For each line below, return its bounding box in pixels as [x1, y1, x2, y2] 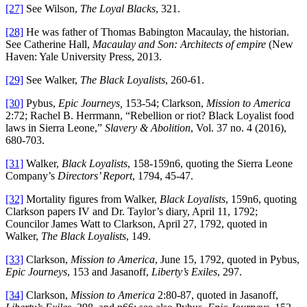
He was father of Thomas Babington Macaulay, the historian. [23, 26, 289, 38]
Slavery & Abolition [105, 122, 191, 134]
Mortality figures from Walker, [23, 193, 160, 206]
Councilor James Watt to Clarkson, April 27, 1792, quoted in [5, 218, 267, 230]
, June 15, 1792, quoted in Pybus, [155, 254, 299, 266]
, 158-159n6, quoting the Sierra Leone [127, 158, 293, 170]
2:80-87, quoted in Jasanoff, [155, 289, 278, 302]
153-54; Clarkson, [123, 97, 206, 110]
